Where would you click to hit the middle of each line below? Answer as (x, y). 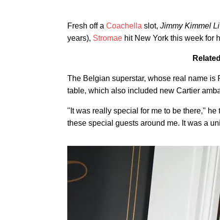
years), (80, 38)
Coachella (124, 26)
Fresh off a (87, 26)
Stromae (108, 38)
